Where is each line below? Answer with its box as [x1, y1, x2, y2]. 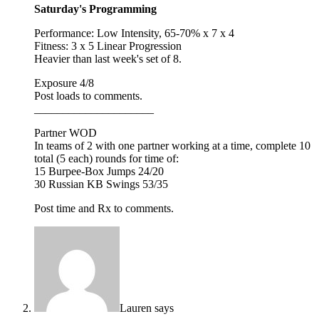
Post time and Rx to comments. [34, 202, 174, 214]
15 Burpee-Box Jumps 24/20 [34, 164, 164, 177]
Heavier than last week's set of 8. [34, 52, 182, 65]
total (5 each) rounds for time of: [34, 152, 179, 164]
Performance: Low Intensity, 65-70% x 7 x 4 [34, 26, 234, 39]
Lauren [120, 301, 152, 314]
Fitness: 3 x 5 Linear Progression [34, 39, 182, 52]
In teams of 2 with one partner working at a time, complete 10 [34, 139, 310, 152]
